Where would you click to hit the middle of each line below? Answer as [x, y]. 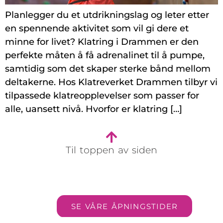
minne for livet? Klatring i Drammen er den [102, 42]
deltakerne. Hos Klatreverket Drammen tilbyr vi [111, 82]
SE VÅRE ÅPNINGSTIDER [124, 206]
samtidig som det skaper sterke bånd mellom [108, 68]
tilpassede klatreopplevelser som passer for [102, 95]
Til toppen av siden [111, 150]
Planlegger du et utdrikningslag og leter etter [107, 15]
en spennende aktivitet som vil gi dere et [97, 28]
